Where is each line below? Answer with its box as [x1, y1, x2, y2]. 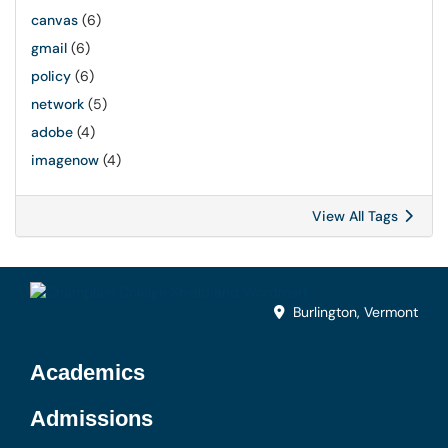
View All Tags [312, 207, 402, 225]
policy [31, 67, 71, 85]
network [31, 95, 84, 113]
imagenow [31, 151, 99, 169]
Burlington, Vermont [293, 303, 418, 322]
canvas [31, 11, 78, 29]
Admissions [30, 406, 153, 432]
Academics [30, 360, 145, 386]
